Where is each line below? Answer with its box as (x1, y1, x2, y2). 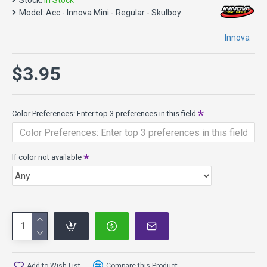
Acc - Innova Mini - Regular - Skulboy (46, 8, 181, 17)
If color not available (12, 153, 82, 162)
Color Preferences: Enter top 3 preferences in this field (12, 109, 196, 118)
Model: (19, 8, 44, 17)
